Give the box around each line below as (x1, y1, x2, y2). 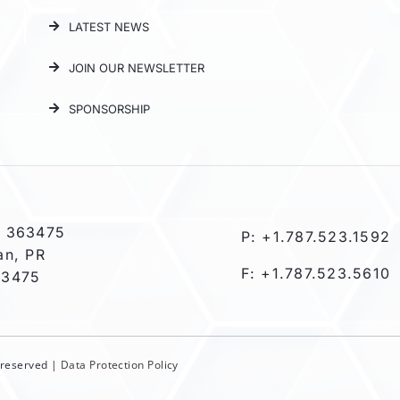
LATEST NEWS (69, 19, 150, 34)
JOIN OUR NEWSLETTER (69, 60, 205, 75)
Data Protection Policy (60, 356, 179, 372)
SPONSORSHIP (69, 101, 151, 116)
